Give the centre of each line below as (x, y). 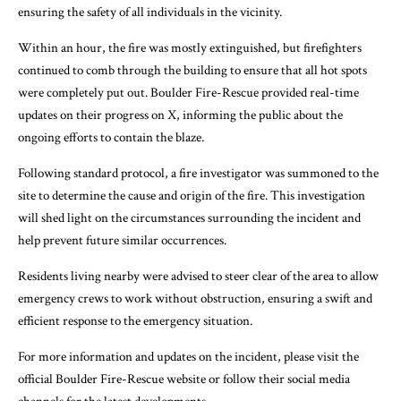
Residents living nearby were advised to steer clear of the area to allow (198, 277)
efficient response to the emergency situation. (135, 321)
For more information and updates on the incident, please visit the (188, 357)
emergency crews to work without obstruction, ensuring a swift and (195, 299)
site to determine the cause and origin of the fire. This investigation (192, 196)
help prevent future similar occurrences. (122, 241)
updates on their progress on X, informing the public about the (180, 115)
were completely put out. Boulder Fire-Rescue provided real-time (188, 93)
